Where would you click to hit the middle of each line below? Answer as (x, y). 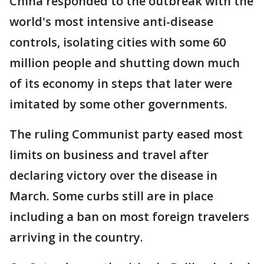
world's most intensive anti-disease (111, 22)
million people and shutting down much (125, 63)
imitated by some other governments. (121, 104)
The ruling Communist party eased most (126, 134)
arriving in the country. (79, 237)
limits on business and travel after (109, 155)
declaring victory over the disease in (113, 175)
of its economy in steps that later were (121, 83)
